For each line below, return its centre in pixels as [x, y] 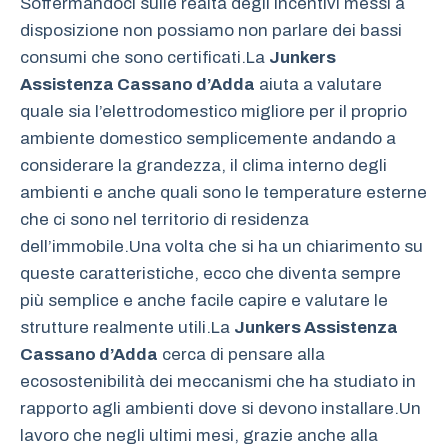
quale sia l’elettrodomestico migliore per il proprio [213, 112]
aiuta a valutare [318, 85]
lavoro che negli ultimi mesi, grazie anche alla [199, 436]
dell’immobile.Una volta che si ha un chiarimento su [221, 247]
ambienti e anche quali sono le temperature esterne [223, 193]
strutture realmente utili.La [127, 328]
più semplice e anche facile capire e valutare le [204, 301]
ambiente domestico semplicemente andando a [208, 139]
